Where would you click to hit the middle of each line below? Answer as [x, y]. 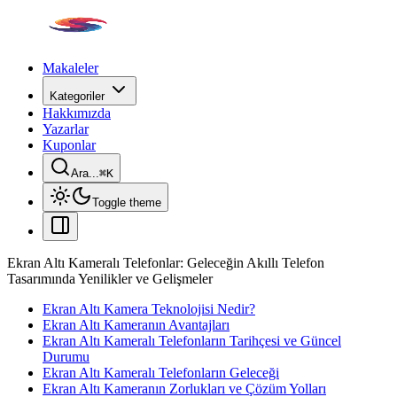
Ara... [85, 173]
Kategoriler [77, 96]
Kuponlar [69, 145]
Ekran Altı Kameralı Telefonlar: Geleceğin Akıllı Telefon [166, 263]
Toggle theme [127, 202]
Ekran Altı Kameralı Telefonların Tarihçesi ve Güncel [192, 341]
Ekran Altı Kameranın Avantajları [136, 325]
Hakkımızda [77, 113]
